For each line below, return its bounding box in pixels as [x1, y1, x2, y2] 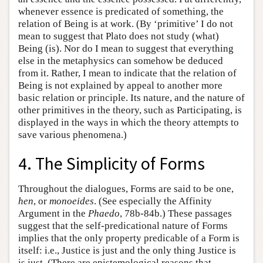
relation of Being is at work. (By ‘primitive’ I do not [18, 18, 233, 30]
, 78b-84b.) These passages [120, 207, 232, 219]
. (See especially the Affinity [94, 195, 212, 207]
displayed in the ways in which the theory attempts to [18, 117, 239, 129]
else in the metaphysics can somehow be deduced [18, 55, 223, 67]
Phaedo [88, 207, 120, 219]
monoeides [49, 195, 94, 207]
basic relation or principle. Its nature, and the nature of [18, 92, 245, 104]
